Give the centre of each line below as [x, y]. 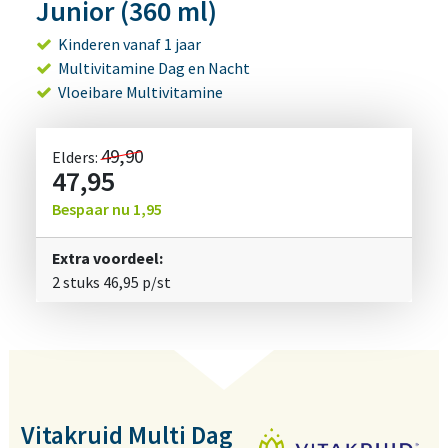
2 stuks [77, 282]
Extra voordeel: [107, 258]
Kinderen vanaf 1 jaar [129, 44]
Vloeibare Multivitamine [140, 92]
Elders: [76, 157]
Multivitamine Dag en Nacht [154, 68]
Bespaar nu [92, 209]
